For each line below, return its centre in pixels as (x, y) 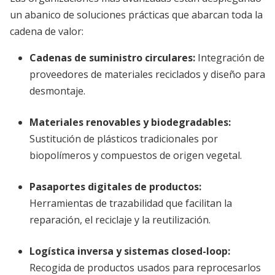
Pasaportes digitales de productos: (115, 187)
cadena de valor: (47, 31)
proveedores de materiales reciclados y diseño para (147, 74)
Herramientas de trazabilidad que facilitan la (131, 203)
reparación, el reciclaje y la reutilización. (120, 220)
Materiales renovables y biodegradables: (130, 122)
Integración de (230, 58)
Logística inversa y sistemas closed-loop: (130, 251)
